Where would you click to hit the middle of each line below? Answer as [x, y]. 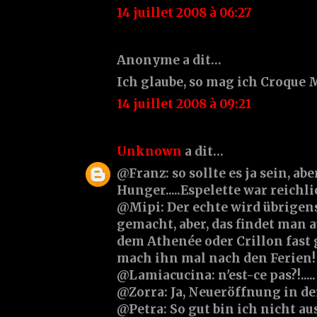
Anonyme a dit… [169, 60]
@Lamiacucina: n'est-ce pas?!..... [216, 275]
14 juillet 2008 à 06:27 [184, 12]
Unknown [149, 151]
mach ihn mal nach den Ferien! [216, 258]
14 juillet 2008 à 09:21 [184, 104]
